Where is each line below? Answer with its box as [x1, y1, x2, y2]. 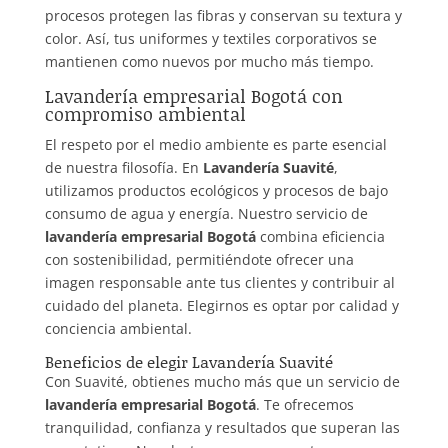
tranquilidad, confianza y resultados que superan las [44, 418, 400, 438]
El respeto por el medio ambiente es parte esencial [44, 135, 387, 155]
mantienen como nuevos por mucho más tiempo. [44, 52, 374, 72]
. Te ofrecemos [255, 395, 354, 415]
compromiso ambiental [44, 101, 246, 128]
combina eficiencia [255, 227, 385, 247]
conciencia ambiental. [44, 319, 192, 339]
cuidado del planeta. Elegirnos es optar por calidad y [44, 296, 399, 316]
